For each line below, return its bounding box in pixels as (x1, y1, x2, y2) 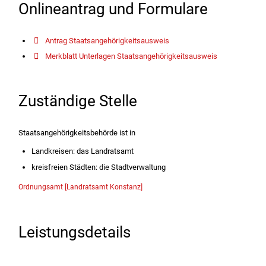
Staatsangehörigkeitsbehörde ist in (18, 128, 135, 138)
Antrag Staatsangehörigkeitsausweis (45, 36, 170, 45)
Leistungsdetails (18, 223, 131, 241)
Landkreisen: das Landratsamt (31, 146, 134, 156)
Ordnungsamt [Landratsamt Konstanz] (18, 182, 142, 191)
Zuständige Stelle (18, 92, 137, 110)
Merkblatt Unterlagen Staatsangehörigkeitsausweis (45, 52, 218, 61)
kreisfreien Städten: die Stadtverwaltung (31, 162, 166, 172)
